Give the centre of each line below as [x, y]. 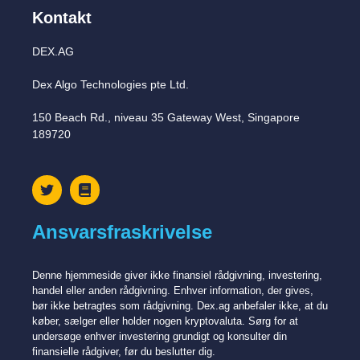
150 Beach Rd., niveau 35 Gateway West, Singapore [166, 117]
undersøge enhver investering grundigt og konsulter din [160, 336]
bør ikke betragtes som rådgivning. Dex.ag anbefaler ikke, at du [180, 305]
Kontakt [62, 17]
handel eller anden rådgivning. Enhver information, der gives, [173, 290]
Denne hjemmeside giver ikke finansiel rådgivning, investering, [177, 275]
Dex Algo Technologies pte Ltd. [110, 84]
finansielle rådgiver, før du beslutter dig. [124, 351]
